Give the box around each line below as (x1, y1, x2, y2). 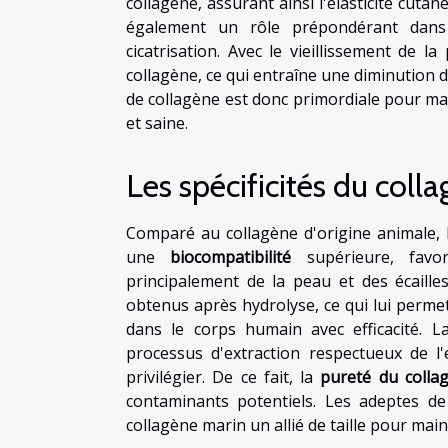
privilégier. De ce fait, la (126, 365, 321, 388)
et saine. (126, 111, 188, 134)
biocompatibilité (170, 245, 292, 268)
